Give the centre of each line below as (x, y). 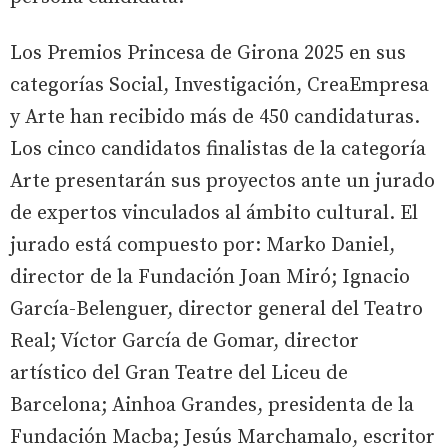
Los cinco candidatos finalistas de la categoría (218, 149)
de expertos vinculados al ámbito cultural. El (214, 213)
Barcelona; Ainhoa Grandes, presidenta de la (212, 405)
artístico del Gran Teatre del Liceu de (179, 373)
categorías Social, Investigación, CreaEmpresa (219, 85)
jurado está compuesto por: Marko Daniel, (202, 245)
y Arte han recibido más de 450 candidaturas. (215, 117)
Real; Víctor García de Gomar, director (184, 341)
